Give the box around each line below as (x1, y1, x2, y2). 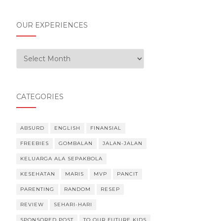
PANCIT (116, 171, 138, 177)
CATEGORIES (16, 92, 64, 101)
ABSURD (20, 125, 44, 131)
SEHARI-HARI (53, 201, 92, 208)
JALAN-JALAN (102, 140, 143, 147)
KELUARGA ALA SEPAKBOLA (20, 155, 103, 162)
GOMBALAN (58, 140, 93, 147)
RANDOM (64, 186, 91, 192)
